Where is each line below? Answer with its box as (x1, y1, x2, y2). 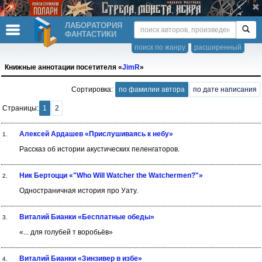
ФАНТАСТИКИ (65, 30, 116, 39)
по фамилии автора (119, 85, 185, 94)
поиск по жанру (135, 43, 185, 51)
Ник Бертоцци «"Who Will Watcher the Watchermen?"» (19, 171, 203, 180)
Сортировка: (71, 85, 115, 94)
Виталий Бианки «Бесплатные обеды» (19, 213, 154, 221)
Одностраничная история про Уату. (19, 187, 138, 195)
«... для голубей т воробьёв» (19, 228, 113, 236)
